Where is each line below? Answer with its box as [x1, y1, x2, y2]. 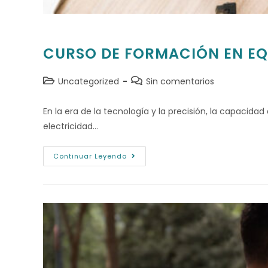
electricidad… [43, 120, 98, 132]
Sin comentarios [146, 75, 214, 87]
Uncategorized [58, 75, 119, 87]
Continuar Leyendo [53, 151, 127, 161]
